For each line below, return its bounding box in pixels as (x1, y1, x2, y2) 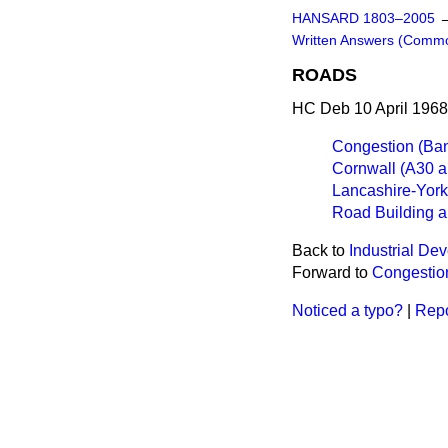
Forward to (292, 264, 372, 281)
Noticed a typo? (292, 302, 403, 319)
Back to (292, 242, 349, 259)
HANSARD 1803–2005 (292, 11, 435, 26)
